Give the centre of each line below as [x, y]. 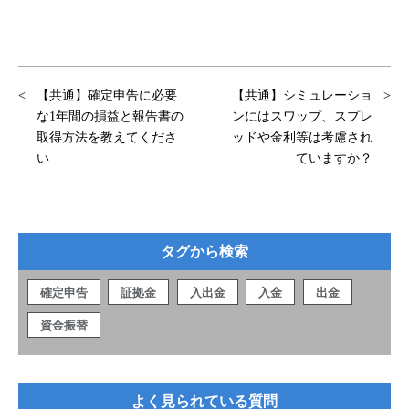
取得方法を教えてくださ [107, 137]
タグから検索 [204, 251]
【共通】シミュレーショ [302, 95]
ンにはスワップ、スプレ [302, 116]
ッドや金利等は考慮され [302, 137]
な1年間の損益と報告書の [110, 116]
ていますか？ [334, 158]
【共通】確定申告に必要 [107, 95]
